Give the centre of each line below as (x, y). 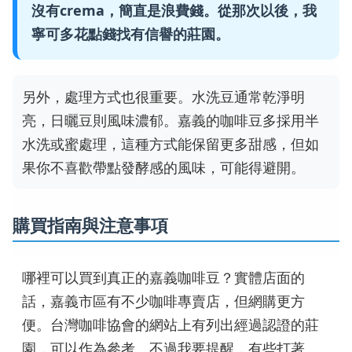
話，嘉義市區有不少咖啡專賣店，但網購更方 (163, 301)
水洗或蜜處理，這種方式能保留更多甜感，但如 (170, 144)
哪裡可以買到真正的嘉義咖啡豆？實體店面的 (163, 277)
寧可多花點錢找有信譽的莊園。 (130, 34)
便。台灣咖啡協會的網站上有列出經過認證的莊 (170, 324)
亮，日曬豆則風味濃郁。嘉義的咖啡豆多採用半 (170, 121)
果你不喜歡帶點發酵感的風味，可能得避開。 (163, 168)
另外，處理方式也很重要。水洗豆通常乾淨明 (163, 97)
